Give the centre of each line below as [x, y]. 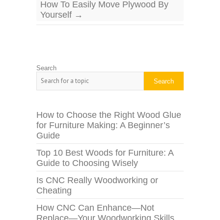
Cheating [54, 191]
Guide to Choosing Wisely [87, 163]
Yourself [57, 15]
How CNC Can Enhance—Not [95, 208]
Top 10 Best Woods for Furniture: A [105, 153]
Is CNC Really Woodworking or [97, 180]
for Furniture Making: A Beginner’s [103, 125]
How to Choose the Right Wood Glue [109, 115]
